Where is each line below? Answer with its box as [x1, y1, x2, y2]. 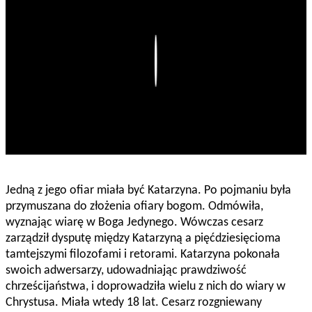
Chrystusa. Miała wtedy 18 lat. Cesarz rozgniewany [6, 296, 262, 310]
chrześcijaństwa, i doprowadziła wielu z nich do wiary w [6, 280, 286, 294]
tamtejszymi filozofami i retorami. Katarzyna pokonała [6, 248, 280, 262]
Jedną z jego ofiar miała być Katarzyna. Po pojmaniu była [6, 184, 291, 198]
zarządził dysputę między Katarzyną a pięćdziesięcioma [6, 232, 281, 246]
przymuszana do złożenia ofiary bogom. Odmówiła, [6, 200, 263, 214]
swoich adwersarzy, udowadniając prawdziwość [6, 264, 247, 278]
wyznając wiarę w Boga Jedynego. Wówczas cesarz [6, 216, 263, 230]
